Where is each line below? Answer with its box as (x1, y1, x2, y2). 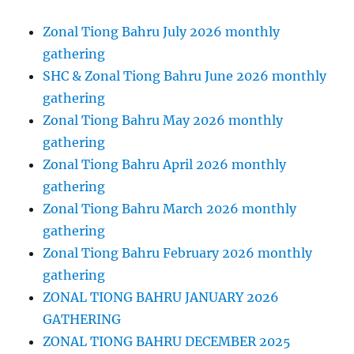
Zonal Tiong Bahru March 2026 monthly (43, 201, 297, 217)
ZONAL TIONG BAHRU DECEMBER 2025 (43, 333, 292, 350)
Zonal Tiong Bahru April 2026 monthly (43, 156, 287, 173)
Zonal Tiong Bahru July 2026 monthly (43, 24, 281, 40)
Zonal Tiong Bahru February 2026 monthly (43, 245, 313, 262)
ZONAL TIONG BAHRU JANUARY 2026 (43, 289, 280, 306)
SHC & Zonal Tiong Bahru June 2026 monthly (43, 68, 327, 85)
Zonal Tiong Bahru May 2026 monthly (43, 112, 284, 129)
